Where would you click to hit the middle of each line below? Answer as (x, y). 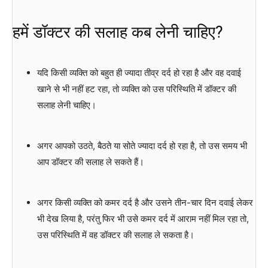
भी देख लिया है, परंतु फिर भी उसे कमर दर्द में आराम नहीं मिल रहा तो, (143, 219)
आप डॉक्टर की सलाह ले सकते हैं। (90, 162)
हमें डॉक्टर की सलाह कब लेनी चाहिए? (118, 33)
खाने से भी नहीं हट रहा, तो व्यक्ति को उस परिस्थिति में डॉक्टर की (136, 89)
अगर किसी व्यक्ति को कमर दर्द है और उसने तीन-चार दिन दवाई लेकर (145, 203)
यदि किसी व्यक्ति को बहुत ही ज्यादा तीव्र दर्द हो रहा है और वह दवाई (139, 73)
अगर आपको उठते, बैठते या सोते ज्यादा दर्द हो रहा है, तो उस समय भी (142, 146)
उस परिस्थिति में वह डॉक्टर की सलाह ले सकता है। (115, 235)
